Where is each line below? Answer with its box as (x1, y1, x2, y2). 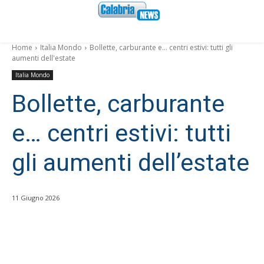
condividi (41, 245, 74, 254)
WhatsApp (201, 244, 232, 253)
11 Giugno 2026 (12, 193, 60, 203)
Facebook (124, 244, 155, 253)
